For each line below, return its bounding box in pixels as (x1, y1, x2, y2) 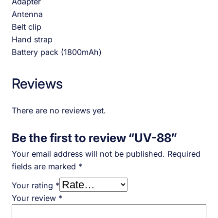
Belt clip (12, 22, 41, 32)
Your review (12, 193, 58, 203)
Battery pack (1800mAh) (12, 47, 102, 57)
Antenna (12, 9, 43, 19)
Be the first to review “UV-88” (12, 130, 177, 145)
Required (167, 148, 200, 159)
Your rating (12, 180, 55, 190)
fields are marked (12, 161, 78, 171)
